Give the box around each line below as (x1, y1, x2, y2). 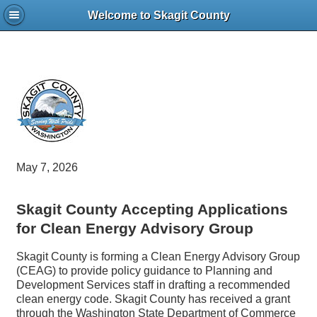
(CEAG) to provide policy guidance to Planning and (16, 265, 273, 277)
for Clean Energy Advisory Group (16, 220, 254, 237)
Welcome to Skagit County (87, 9, 230, 22)
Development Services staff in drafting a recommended (16, 279, 291, 291)
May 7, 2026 (16, 161, 79, 173)
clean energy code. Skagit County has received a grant (16, 293, 291, 305)
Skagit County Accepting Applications (16, 201, 289, 218)
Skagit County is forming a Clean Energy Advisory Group (16, 250, 301, 263)
